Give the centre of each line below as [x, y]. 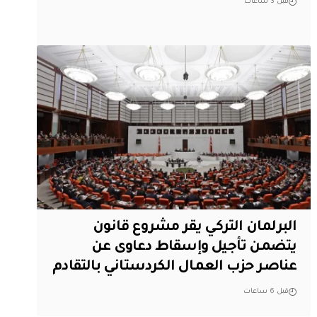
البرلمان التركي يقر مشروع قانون [195, 228]
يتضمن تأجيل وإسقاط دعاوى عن [194, 248]
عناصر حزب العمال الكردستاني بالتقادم [175, 268]
